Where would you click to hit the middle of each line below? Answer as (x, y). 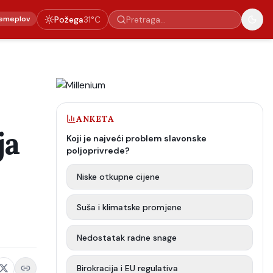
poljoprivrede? (98, 151)
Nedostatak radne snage (127, 238)
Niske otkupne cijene (118, 177)
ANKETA (95, 119)
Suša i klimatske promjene (129, 207)
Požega (69, 19)
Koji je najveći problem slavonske (136, 138)
